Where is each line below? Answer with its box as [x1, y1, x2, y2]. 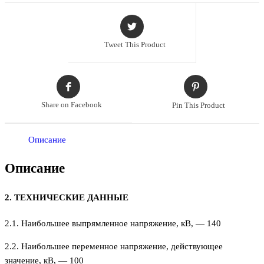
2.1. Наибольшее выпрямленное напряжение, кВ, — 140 [5, 219, 221, 229]
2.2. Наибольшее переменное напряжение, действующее [5, 242, 223, 252]
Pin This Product [172, 100, 225, 110]
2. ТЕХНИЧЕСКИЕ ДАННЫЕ [5, 193, 128, 203]
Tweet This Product [104, 40, 166, 49]
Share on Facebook [41, 100, 102, 110]
